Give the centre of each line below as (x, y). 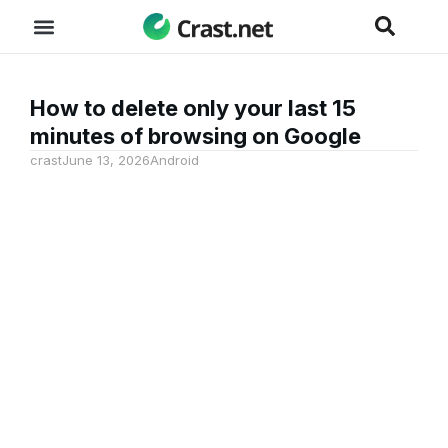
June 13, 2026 (106, 160)
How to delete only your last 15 (193, 108)
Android (174, 160)
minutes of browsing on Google (195, 136)
